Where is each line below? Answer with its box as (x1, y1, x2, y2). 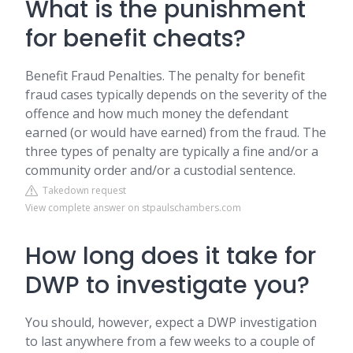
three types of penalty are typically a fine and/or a (25, 143, 318, 160)
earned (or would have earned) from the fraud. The (25, 124, 326, 141)
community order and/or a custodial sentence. (25, 162, 295, 179)
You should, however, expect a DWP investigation (25, 314, 317, 331)
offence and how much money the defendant (25, 105, 288, 122)
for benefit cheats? (25, 22, 246, 55)
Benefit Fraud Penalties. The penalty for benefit (25, 67, 305, 84)
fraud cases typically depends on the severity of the (25, 86, 327, 103)
